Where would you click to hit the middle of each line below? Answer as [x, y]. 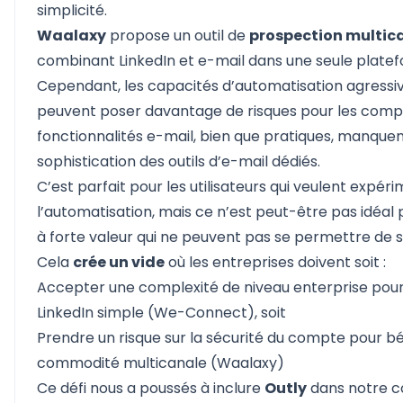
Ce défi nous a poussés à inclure [151, 388]
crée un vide [119, 262]
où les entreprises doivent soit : [275, 262]
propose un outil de [178, 36]
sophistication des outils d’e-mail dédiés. [179, 161]
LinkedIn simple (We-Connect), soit [161, 313]
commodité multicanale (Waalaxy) [161, 363]
